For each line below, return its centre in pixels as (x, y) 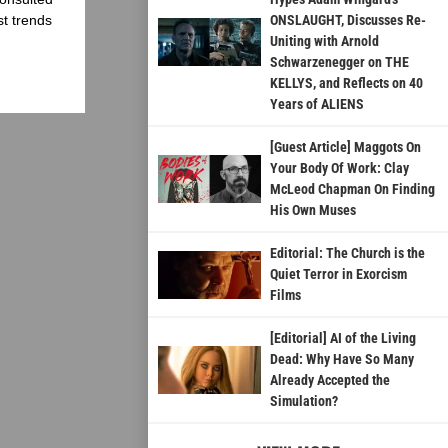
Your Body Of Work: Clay (339, 168)
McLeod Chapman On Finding (352, 189)
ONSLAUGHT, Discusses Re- (347, 20)
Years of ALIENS (316, 104)
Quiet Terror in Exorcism (338, 274)
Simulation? (303, 401)
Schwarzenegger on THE (339, 62)
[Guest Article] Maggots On (345, 147)
